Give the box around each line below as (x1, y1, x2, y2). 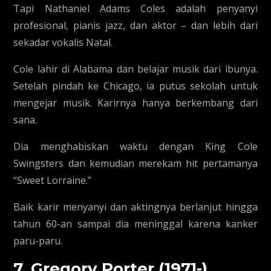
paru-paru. (13, 234, 63, 247)
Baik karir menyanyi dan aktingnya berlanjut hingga (13, 200, 258, 214)
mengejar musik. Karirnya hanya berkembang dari (13, 96, 258, 109)
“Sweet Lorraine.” (13, 174, 92, 187)
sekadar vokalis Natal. (13, 36, 113, 49)
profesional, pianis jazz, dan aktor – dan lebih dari (13, 19, 258, 32)
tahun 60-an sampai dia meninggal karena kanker (13, 217, 258, 230)
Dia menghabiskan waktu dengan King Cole (13, 140, 258, 153)
